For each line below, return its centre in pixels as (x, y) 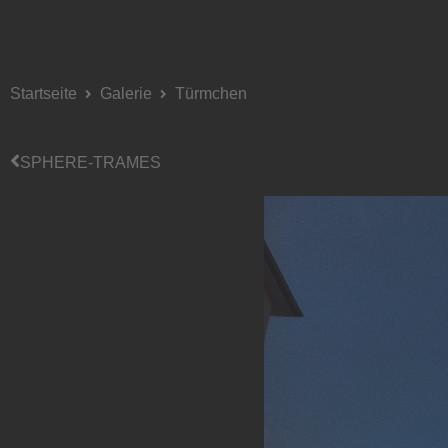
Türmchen (211, 93)
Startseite (43, 93)
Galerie (126, 93)
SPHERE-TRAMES (90, 162)
